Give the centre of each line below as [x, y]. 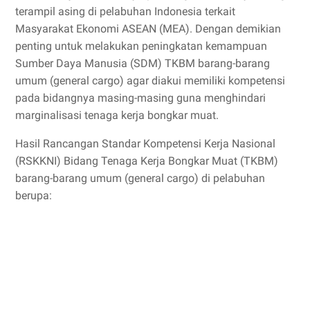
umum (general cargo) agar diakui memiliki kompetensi [150, 81]
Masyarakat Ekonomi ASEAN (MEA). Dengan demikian [148, 29]
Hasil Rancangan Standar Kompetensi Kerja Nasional [145, 144]
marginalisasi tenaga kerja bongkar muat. [117, 115]
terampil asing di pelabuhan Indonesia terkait [125, 11]
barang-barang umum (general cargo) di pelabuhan [140, 178]
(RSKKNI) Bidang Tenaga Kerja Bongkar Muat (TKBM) [147, 161]
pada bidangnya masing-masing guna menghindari [140, 98]
